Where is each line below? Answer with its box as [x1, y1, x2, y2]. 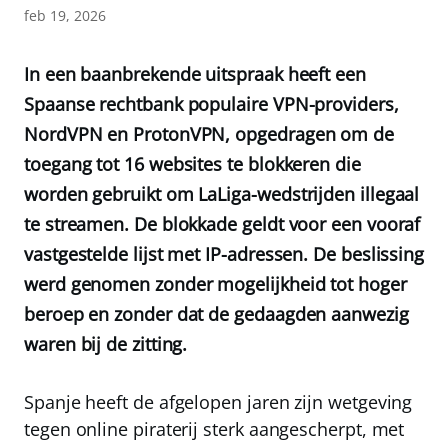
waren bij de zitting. [24, 332, 188, 356]
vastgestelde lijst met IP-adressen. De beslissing [24, 242, 425, 266]
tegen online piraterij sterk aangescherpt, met [24, 417, 405, 441]
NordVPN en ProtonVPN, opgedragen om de [24, 122, 394, 146]
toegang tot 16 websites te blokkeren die [24, 152, 361, 176]
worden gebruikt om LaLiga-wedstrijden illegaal [24, 182, 420, 206]
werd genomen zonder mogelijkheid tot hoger [24, 272, 407, 296]
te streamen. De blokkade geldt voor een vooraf [24, 212, 421, 236]
